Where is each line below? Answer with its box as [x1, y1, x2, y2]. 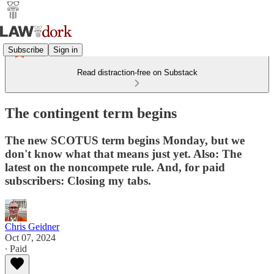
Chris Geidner [5, 221, 59, 232]
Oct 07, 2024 [5, 232, 56, 243]
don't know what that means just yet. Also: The [5, 147, 242, 160]
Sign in [53, 45, 78, 54]
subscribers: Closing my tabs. [5, 174, 151, 187]
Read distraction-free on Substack [76, 68, 198, 77]
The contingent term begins [5, 105, 177, 121]
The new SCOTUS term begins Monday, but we [5, 133, 245, 147]
